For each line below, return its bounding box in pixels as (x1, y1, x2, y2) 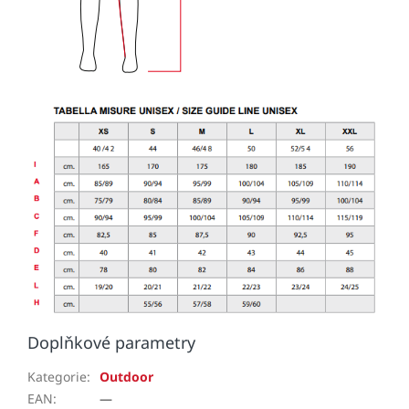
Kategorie (27, 367, 87, 385)
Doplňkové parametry (27, 330, 195, 353)
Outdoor (100, 367, 153, 385)
